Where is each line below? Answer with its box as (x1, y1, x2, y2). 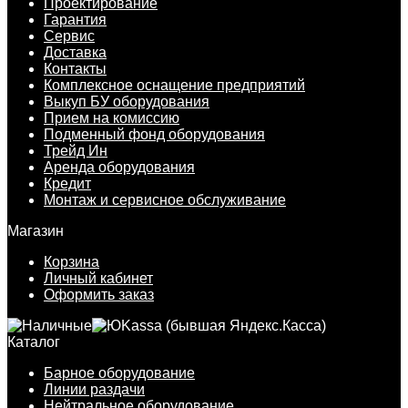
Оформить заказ (44, 286, 154, 302)
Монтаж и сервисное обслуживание (44, 191, 286, 208)
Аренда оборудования (44, 158, 195, 175)
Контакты (44, 60, 107, 76)
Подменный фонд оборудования (44, 126, 265, 142)
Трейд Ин (44, 142, 107, 158)
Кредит (44, 175, 91, 191)
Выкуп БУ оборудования (44, 93, 209, 109)
